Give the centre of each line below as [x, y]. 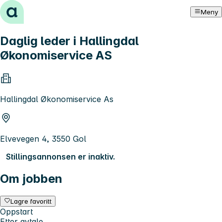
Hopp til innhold [34, 9]
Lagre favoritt [31, 201]
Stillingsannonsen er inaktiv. [60, 156]
